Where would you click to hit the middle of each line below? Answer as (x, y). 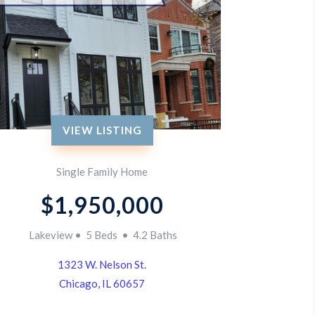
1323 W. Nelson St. (102, 265)
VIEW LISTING (102, 130)
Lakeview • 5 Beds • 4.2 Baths (102, 235)
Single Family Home (102, 172)
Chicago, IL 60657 (102, 284)
